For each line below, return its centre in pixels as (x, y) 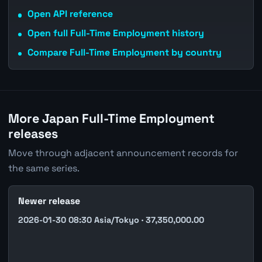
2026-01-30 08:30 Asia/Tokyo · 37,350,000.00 (111, 220)
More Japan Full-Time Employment (111, 118)
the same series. (44, 168)
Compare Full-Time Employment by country (124, 52)
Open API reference (70, 14)
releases (33, 134)
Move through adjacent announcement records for (123, 153)
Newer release (49, 201)
